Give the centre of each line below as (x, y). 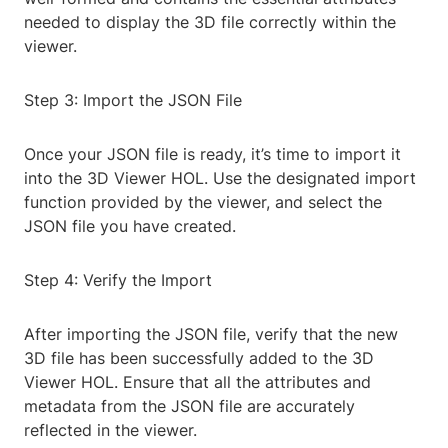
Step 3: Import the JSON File (133, 100)
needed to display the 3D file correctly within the (210, 22)
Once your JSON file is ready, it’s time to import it (212, 154)
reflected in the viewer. (110, 430)
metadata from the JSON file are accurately (189, 406)
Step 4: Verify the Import (118, 280)
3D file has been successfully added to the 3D (199, 358)
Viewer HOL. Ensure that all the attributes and (197, 382)
